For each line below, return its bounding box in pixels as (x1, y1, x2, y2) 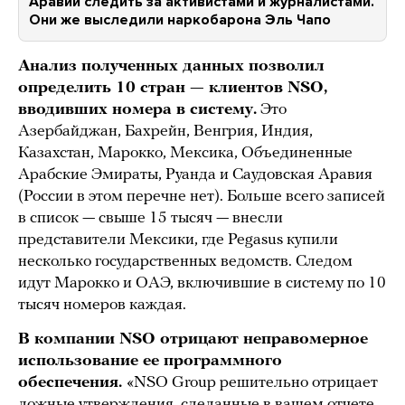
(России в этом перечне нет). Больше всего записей (18, 188, 385, 206)
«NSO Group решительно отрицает (127, 374, 378, 392)
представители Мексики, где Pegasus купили (18, 231, 338, 250)
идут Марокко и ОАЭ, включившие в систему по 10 (18, 275, 386, 293)
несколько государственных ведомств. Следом (18, 253, 353, 271)
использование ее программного (18, 353, 282, 371)
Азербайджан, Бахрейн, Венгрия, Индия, (18, 123, 313, 141)
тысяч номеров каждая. (18, 297, 186, 315)
